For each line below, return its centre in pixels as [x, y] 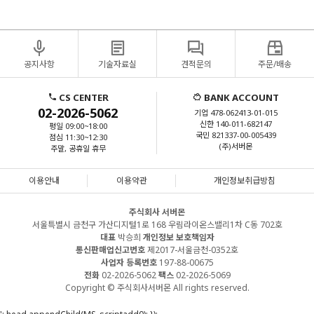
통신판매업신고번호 [110, 250]
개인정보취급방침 [245, 181]
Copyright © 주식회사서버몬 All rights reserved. [157, 288]
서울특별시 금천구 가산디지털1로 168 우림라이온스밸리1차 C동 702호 [157, 225]
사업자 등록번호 [129, 263]
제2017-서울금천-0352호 [192, 250]
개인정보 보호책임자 [178, 238]
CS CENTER [82, 98]
